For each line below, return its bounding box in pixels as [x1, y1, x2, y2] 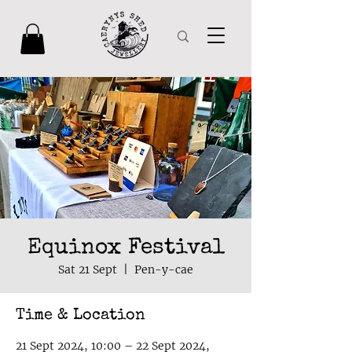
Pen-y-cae [134, 262, 193, 277]
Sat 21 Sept [58, 262, 117, 277]
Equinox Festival [27, 237, 225, 260]
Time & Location [16, 308, 145, 324]
